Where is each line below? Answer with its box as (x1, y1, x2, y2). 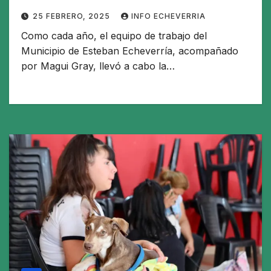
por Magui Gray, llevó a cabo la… (21, 60, 175, 73)
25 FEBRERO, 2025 (33, 11, 113, 21)
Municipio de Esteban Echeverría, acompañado (21, 45, 238, 57)
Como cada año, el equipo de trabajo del (21, 30, 207, 42)
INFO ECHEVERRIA (131, 11, 206, 21)
